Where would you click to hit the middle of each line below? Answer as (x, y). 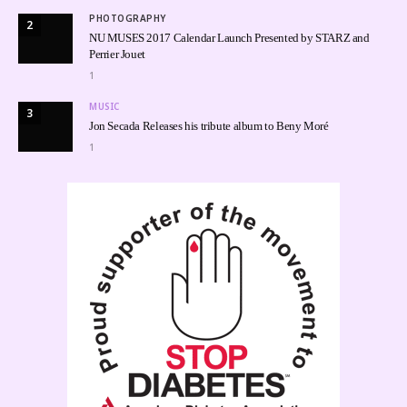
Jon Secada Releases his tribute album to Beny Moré (209, 125)
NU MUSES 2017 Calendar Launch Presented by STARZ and (229, 37)
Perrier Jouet (117, 54)
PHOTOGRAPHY (128, 18)
